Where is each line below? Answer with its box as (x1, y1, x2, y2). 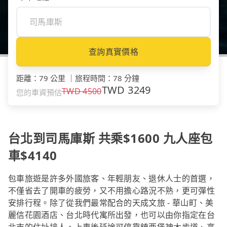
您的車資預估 (16, 87, 62, 98)
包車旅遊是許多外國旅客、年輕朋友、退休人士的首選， (8, 173, 215, 184)
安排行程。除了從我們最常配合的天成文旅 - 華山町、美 (8, 197, 214, 209)
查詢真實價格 (89, 46, 138, 58)
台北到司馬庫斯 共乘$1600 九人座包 (8, 130, 213, 147)
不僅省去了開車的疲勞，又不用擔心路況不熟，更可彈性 (8, 185, 215, 197)
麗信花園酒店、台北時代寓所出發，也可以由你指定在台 (8, 209, 215, 221)
